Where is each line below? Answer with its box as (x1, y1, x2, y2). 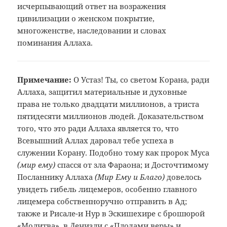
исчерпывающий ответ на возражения (17, 1, 166, 12)
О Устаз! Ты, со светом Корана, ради (73, 74, 210, 85)
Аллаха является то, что (88, 123, 179, 134)
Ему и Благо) (116, 172, 167, 182)
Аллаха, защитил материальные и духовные (17, 87, 187, 97)
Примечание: (17, 74, 74, 85)
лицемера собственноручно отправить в (17, 196, 175, 207)
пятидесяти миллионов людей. (17, 111, 138, 122)
